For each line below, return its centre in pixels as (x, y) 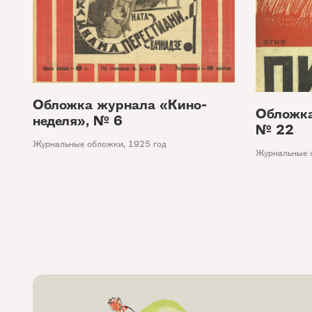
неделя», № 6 (78, 121)
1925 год (147, 144)
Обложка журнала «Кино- (120, 105)
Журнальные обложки (78, 144)
